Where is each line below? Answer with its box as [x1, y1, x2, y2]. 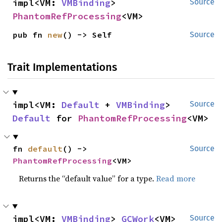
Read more [156, 173, 196, 184]
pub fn [13, 30, 48, 40]
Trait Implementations [7, 60, 117, 74]
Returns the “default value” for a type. [19, 173, 157, 184]
